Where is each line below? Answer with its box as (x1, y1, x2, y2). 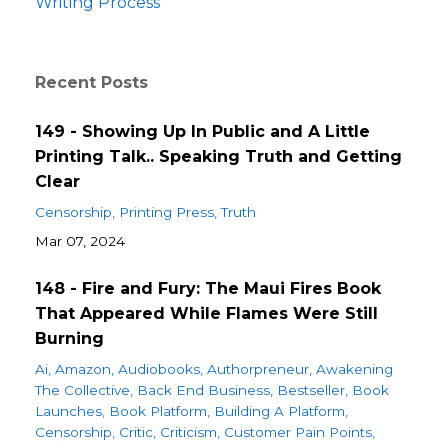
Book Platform (109, 403, 207, 420)
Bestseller (277, 382, 345, 399)
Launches (35, 403, 102, 420)
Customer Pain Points (224, 424, 372, 441)
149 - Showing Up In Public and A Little (35, 122, 370, 142)
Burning (35, 329, 104, 349)
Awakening (316, 361, 393, 378)
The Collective (35, 382, 130, 399)
